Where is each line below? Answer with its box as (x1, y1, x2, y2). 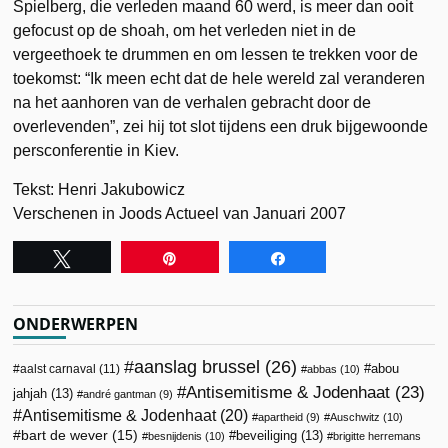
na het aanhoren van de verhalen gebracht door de (13, 93, 372, 111)
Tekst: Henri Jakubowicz (13, 180, 186, 198)
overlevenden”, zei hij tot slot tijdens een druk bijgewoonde (13, 117, 429, 135)
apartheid (258, 410, 304, 423)
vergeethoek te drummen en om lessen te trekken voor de (13, 45, 419, 63)
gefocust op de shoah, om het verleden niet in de (13, 21, 357, 39)
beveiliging (236, 427, 298, 443)
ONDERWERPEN (13, 312, 139, 335)
